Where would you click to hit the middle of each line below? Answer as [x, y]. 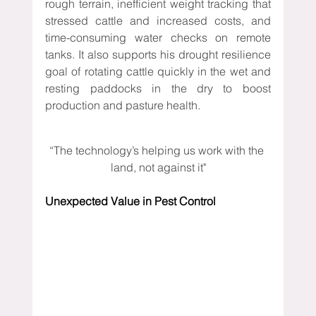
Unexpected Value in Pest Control [131, 201]
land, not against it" [158, 167]
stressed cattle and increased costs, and [158, 20]
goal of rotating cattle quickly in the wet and [158, 71]
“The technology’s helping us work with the [158, 150]
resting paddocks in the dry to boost [158, 88]
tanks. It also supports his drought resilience [158, 54]
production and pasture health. [123, 105]
